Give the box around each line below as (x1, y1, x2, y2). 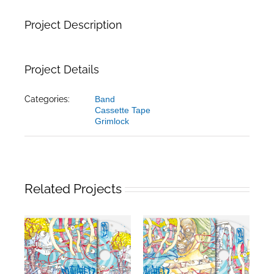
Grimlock (95, 116, 129, 126)
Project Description (24, 18, 122, 31)
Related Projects (24, 181, 122, 196)
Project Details (24, 63, 99, 76)
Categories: (24, 94, 70, 104)
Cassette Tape (95, 105, 150, 115)
